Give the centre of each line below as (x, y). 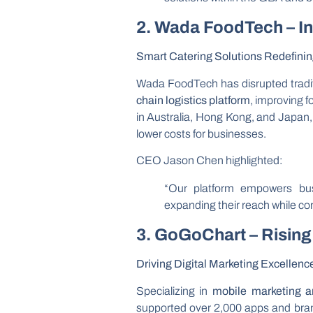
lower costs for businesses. (201, 133)
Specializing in (174, 291)
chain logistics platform (193, 100)
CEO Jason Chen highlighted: (209, 161)
